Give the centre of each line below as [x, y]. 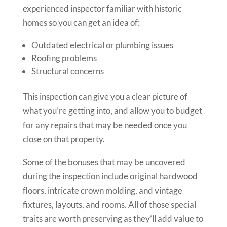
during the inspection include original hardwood [110, 176]
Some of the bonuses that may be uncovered [104, 162]
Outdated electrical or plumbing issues [102, 45]
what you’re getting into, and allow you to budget [112, 111]
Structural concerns [67, 71]
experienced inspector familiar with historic [102, 8]
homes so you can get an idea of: [82, 23]
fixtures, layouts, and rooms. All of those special [109, 204]
